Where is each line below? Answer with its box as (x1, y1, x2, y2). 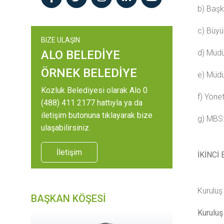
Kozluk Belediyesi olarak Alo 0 (41, 85, 147, 95)
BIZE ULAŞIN (41, 36, 80, 44)
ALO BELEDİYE (41, 48, 120, 62)
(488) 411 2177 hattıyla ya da (41, 98, 142, 107)
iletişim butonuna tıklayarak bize (41, 110, 152, 120)
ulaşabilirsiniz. (41, 123, 90, 132)
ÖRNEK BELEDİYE (41, 66, 137, 80)
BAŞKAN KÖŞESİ (31, 192, 106, 204)
